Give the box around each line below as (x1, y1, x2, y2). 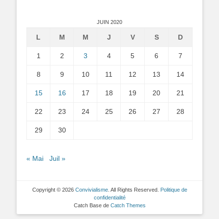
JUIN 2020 (97, 19, 122, 25)
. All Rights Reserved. (108, 186, 160, 193)
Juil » (49, 154, 66, 162)
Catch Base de (73, 202, 110, 208)
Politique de (160, 186, 187, 193)
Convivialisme (75, 186, 108, 193)
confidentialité (93, 194, 126, 200)
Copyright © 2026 (32, 186, 75, 193)
